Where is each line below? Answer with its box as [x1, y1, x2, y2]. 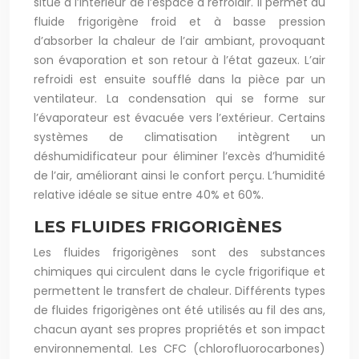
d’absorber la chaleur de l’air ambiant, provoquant [34, 33, 325, 49]
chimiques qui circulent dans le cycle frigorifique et [34, 264, 325, 280]
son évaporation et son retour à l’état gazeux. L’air [34, 52, 325, 68]
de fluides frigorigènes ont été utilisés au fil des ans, [34, 302, 325, 318]
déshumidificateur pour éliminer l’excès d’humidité [34, 148, 325, 164]
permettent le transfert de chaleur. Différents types [34, 283, 325, 299]
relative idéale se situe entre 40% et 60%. [34, 187, 264, 203]
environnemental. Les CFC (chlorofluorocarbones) [34, 341, 325, 357]
